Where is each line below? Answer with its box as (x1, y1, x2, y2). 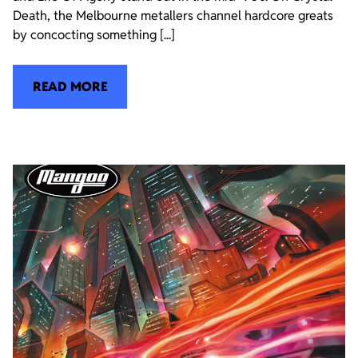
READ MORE (33, 78, 107, 95)
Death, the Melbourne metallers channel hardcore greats (13, 7, 333, 25)
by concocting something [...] (13, 26, 175, 44)
